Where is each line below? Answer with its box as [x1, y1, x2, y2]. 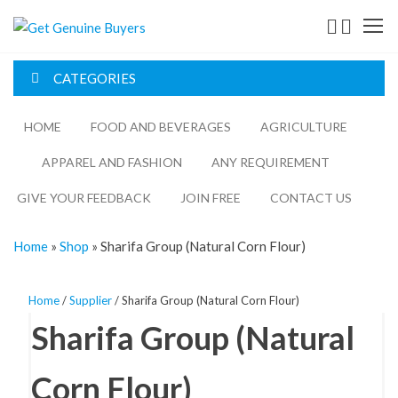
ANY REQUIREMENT [211, 154, 330, 170]
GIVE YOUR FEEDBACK [17, 189, 151, 205]
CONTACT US [270, 189, 352, 205]
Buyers [146, 71, 219, 100]
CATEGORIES [53, 69, 136, 86]
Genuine [146, 44, 234, 74]
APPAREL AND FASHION [42, 154, 182, 170]
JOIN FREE [180, 189, 241, 205]
